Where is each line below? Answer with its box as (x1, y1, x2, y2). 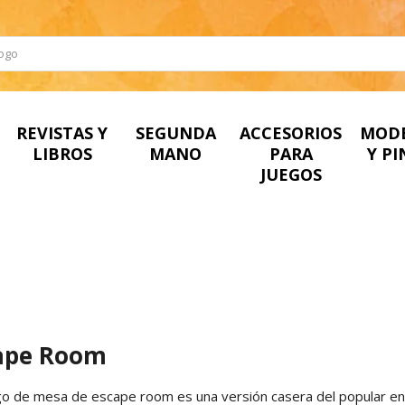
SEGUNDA (135, 121, 216, 144)
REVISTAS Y (16, 121, 108, 144)
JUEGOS (259, 163, 322, 185)
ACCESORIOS (240, 121, 343, 144)
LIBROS (32, 142, 92, 165)
